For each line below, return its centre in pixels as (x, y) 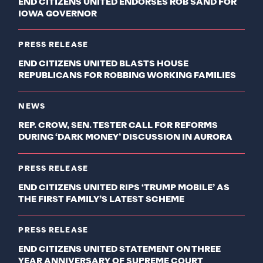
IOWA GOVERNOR (58, 14)
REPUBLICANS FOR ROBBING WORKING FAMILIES (127, 76)
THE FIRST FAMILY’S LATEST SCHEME (102, 199)
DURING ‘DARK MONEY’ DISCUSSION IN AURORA (126, 138)
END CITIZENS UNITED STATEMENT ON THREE (120, 250)
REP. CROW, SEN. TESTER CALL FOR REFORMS (118, 126)
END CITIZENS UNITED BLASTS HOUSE (104, 64)
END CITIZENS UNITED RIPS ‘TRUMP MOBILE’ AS (124, 188)
